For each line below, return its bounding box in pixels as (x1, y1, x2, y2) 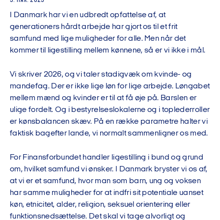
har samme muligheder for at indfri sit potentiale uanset (10, 189, 203, 197)
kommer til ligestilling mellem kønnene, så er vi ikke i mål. (10, 47, 206, 55)
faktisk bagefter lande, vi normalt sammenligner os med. (10, 130, 208, 137)
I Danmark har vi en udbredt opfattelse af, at (10, 11, 166, 19)
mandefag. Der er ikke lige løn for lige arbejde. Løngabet (10, 82, 210, 90)
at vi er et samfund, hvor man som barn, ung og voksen (10, 177, 201, 185)
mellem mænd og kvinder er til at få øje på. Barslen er (10, 94, 197, 102)
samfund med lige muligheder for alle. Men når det (10, 35, 186, 43)
